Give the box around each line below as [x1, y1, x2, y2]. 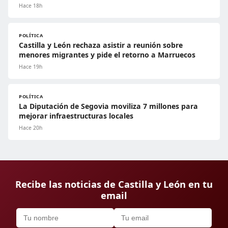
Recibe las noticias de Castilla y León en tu [15, 177, 213, 190]
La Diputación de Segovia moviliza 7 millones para [19, 101, 198, 111]
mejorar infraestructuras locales [19, 110, 133, 121]
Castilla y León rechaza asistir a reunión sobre [19, 40, 183, 50]
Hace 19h [19, 63, 42, 70]
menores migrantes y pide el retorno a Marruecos [19, 49, 195, 60]
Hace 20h [19, 124, 42, 131]
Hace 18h [19, 2, 42, 9]
